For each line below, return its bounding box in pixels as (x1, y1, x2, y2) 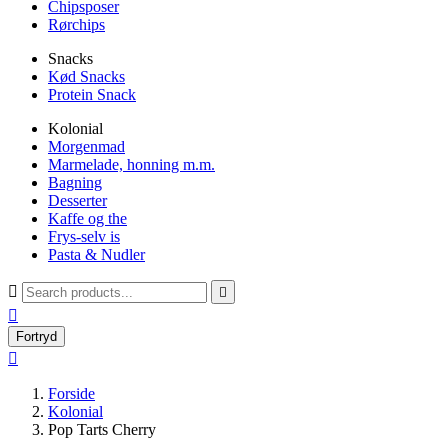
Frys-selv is (48, 228, 120, 245)
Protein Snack (48, 86, 136, 103)
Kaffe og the (48, 210, 127, 227)
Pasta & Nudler (48, 246, 145, 263)
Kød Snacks (48, 68, 125, 85)
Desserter (48, 192, 107, 209)
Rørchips (48, 16, 105, 33)
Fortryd (16, 329, 57, 344)
